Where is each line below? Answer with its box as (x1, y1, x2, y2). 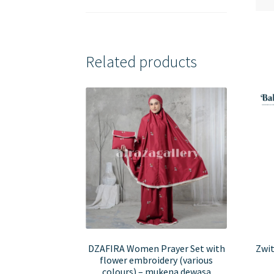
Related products (86, 51, 198, 72)
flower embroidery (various (100, 253, 213, 266)
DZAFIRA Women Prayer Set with (87, 242, 225, 254)
